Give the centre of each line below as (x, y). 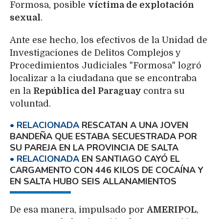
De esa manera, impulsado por (78, 209)
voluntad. (30, 104)
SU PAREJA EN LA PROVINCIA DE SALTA (94, 148)
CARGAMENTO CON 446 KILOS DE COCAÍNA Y (107, 170)
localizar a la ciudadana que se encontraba (103, 78)
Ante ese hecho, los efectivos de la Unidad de (109, 40)
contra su (164, 91)
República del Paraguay (88, 91)
